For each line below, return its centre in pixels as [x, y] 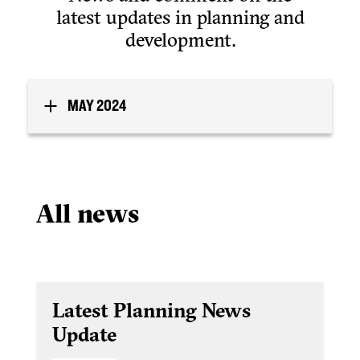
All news [88, 214]
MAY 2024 [97, 106]
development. [180, 40]
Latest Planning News [151, 311]
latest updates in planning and [180, 17]
